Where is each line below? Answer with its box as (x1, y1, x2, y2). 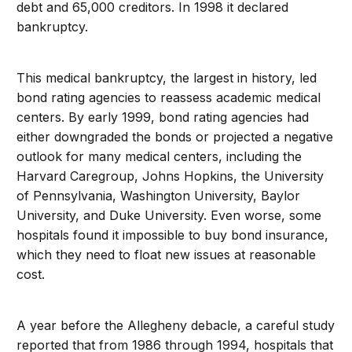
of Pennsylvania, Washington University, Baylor (16, 188, 301, 203)
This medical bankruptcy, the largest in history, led (16, 70, 317, 86)
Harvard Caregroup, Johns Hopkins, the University (16, 168, 324, 184)
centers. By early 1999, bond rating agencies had (16, 109, 310, 125)
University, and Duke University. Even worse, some (16, 207, 322, 223)
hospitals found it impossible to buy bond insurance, (16, 227, 329, 243)
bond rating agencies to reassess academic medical (16, 90, 321, 105)
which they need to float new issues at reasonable (16, 247, 317, 262)
